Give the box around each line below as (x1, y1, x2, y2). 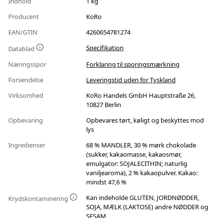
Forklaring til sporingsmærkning (86, 60, 180, 69)
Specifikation (86, 43, 124, 53)
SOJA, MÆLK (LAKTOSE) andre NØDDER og (86, 202, 208, 212)
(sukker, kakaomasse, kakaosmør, (86, 150, 182, 159)
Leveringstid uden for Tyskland (86, 75, 176, 85)
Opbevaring (8, 116, 44, 125)
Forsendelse (8, 75, 45, 85)
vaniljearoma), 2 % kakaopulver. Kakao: (86, 168, 198, 178)
